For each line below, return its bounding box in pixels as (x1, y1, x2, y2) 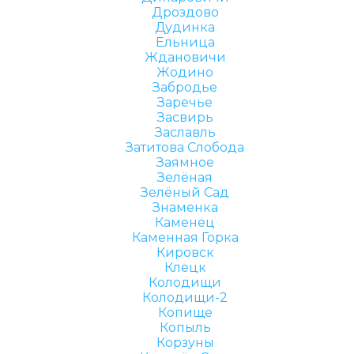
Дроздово (151, 5, 219, 20)
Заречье (157, 95, 213, 110)
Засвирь (156, 110, 213, 125)
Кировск (156, 245, 214, 260)
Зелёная (157, 170, 213, 185)
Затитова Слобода (126, 140, 244, 155)
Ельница (155, 35, 215, 50)
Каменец (155, 215, 215, 230)
